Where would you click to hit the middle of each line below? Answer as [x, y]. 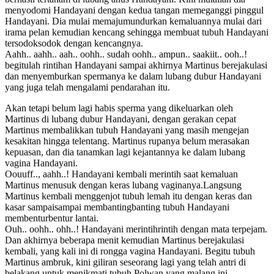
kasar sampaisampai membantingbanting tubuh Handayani [117, 207]
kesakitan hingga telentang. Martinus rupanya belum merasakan [127, 141]
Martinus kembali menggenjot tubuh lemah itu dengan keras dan [128, 196]
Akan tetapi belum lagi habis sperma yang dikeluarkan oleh [119, 108]
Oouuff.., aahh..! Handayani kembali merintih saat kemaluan [121, 174]
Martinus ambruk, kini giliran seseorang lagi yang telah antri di [125, 262]
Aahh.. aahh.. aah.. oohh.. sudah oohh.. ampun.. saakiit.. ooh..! [126, 54]
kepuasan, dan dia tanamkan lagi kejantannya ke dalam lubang [125, 152]
